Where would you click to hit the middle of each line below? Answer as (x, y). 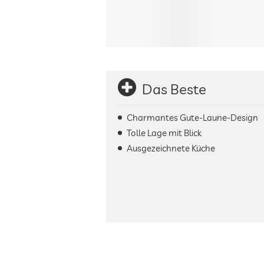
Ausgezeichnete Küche (171, 148)
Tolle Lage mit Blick (164, 133)
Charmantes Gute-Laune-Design (193, 118)
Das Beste (174, 89)
